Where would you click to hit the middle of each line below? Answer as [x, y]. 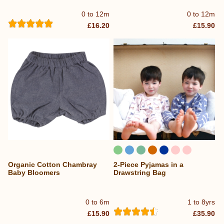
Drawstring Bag [140, 172]
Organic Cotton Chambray [52, 164]
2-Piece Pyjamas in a [149, 164]
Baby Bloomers [34, 172]
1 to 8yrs [201, 202]
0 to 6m [98, 202]
